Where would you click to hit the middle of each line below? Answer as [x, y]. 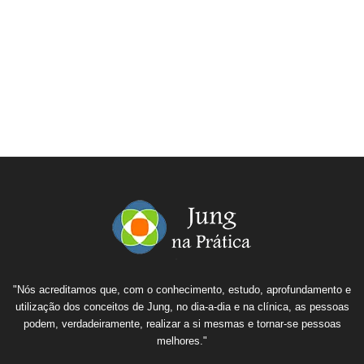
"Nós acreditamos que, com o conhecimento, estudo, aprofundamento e [182, 289]
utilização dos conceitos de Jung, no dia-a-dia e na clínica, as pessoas [182, 306]
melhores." [182, 340]
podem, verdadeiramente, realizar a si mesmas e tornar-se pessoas [182, 323]
